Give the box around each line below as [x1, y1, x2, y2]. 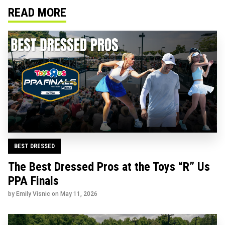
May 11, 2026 [60, 190, 97, 197]
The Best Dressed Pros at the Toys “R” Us [8, 159, 210, 174]
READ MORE [8, 5, 66, 20]
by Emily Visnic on [8, 190, 60, 197]
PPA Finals [8, 173, 59, 188]
